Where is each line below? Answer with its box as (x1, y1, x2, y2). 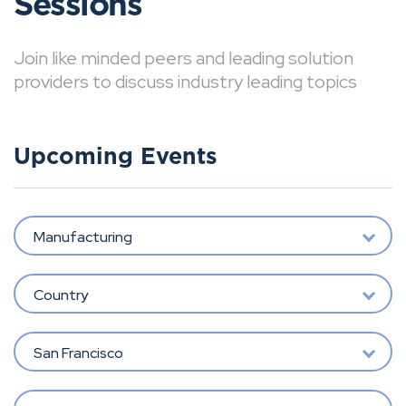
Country (33, 285, 88, 304)
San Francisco (33, 343, 123, 362)
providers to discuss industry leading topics (14, 70, 361, 93)
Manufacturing (33, 227, 132, 246)
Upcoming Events (14, 146, 217, 169)
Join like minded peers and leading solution (14, 46, 353, 70)
